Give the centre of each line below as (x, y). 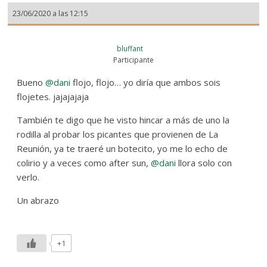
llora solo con (204, 162)
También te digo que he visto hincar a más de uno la (123, 119)
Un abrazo (38, 200)
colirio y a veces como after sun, (84, 162)
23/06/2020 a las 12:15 (51, 13)
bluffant (130, 48)
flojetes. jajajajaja (53, 96)
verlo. (28, 177)
